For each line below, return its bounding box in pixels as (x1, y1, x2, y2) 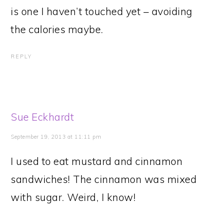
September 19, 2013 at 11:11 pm (11, 133, 102, 140)
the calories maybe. (11, 23, 104, 36)
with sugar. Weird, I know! (11, 191, 136, 203)
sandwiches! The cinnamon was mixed (11, 173, 197, 185)
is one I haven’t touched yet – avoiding (11, 5, 193, 18)
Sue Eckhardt (11, 110, 74, 123)
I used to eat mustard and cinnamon (11, 155, 183, 167)
